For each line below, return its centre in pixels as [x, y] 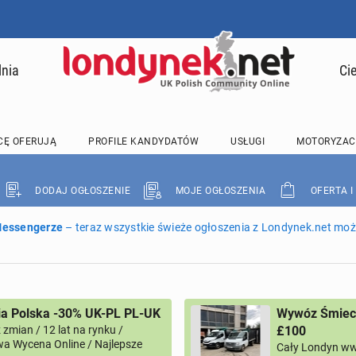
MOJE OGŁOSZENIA [220, 191]
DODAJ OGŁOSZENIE [83, 191]
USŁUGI [248, 141]
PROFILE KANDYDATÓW [143, 141]
